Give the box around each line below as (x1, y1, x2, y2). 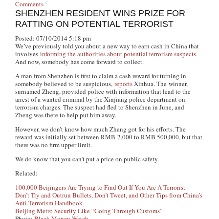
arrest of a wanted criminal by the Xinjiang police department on (15, 95, 186, 104)
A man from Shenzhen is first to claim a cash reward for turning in (15, 71, 187, 80)
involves (15, 49, 41, 58)
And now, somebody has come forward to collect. (15, 57, 144, 66)
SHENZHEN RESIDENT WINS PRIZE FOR (15, 8, 186, 18)
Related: (15, 169, 38, 177)
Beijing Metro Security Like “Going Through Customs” (15, 206, 163, 215)
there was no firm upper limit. (15, 140, 92, 149)
